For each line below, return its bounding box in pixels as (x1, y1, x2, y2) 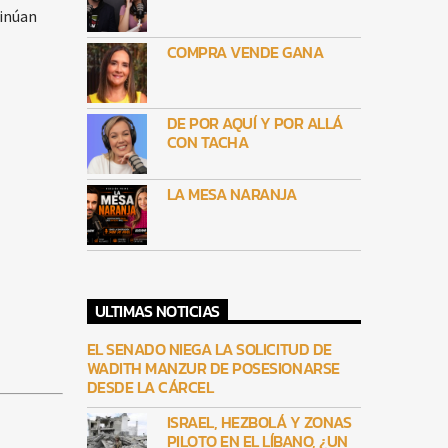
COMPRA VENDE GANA (166, 40, 324, 64)
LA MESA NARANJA (166, 182, 297, 206)
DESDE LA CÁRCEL (86, 375, 214, 400)
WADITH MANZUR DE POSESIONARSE (86, 356, 340, 381)
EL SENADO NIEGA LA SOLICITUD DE (86, 337, 332, 362)
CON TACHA (166, 130, 249, 154)
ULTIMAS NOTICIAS (94, 299, 220, 324)
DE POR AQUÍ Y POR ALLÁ (166, 111, 343, 135)
